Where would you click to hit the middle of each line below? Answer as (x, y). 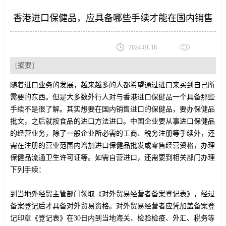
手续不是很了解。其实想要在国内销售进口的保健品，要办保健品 (112, 109)
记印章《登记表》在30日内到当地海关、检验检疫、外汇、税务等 (112, 218)
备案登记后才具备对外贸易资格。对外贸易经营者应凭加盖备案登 (112, 206)
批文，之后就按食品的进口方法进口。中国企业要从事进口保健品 (112, 121)
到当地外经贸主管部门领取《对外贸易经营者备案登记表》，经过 (112, 194)
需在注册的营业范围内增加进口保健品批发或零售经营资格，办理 (112, 146)
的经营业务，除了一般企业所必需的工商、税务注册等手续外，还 (112, 133)
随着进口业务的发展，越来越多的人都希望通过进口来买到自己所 (112, 85)
